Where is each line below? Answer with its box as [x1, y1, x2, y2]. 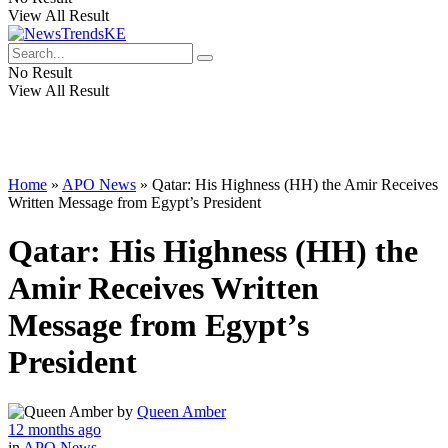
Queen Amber [137, 402, 226, 420]
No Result [8, 64, 72, 81]
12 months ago [8, 420, 101, 438]
